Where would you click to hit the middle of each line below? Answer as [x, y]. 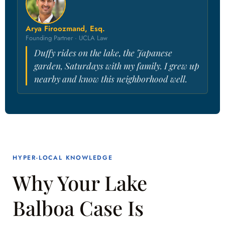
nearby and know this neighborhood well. [111, 79]
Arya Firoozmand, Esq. [65, 29]
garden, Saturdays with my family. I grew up [117, 66]
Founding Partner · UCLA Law [67, 38]
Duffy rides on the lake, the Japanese [103, 53]
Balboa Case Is [78, 208]
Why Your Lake [80, 183]
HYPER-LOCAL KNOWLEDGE [63, 158]
